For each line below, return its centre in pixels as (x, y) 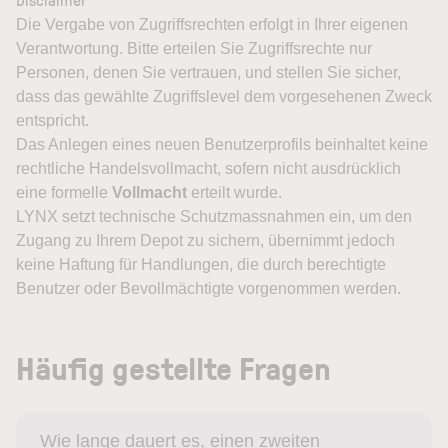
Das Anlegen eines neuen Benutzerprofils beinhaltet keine (222, 144)
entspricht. (52, 120)
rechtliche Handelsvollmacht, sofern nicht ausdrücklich (208, 168)
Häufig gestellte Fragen (173, 367)
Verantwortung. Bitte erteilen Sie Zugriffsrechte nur (194, 48)
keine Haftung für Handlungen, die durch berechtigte (201, 264)
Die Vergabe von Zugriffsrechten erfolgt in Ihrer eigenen (212, 24)
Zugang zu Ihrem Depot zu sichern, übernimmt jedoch (205, 240)
